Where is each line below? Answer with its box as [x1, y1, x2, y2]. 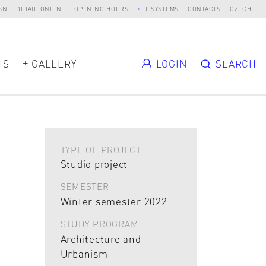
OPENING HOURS [74, 5, 129, 12]
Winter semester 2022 [60, 194, 167, 208]
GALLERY [31, 56, 77, 70]
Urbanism [60, 246, 108, 260]
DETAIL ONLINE [16, 5, 66, 12]
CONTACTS [187, 5, 221, 12]
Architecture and [60, 232, 141, 245]
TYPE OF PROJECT [60, 143, 141, 156]
